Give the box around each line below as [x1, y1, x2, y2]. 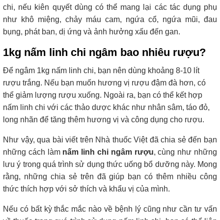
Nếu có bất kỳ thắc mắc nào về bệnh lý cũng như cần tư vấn [3, 204, 217, 213]
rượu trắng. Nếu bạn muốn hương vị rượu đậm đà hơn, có [3, 78, 206, 87]
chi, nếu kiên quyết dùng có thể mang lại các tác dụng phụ [3, 2, 217, 11]
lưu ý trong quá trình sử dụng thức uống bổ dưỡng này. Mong [3, 160, 217, 168]
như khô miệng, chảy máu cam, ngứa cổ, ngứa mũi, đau [3, 15, 217, 24]
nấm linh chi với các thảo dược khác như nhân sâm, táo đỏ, [3, 103, 210, 111]
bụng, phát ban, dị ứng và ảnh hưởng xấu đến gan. [3, 27, 180, 36]
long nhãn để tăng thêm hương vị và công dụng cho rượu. [3, 115, 204, 124]
